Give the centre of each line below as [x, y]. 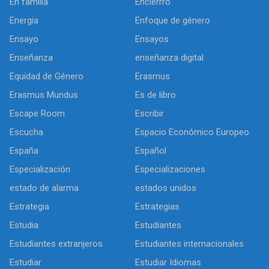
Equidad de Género [47, 76]
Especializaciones [170, 169]
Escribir [150, 113]
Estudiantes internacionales [189, 243]
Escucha [26, 132]
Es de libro [156, 95]
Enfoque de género [173, 20]
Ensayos [152, 39]
